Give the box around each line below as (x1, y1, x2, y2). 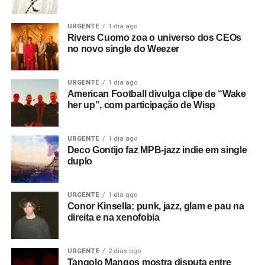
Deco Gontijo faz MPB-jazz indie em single (67, 144, 247, 155)
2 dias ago (108, 247, 141, 255)
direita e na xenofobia (67, 212, 160, 222)
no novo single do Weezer (67, 43, 179, 54)
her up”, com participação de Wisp (67, 99, 216, 110)
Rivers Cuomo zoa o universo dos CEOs (67, 32, 242, 43)
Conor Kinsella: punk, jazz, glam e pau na (67, 201, 244, 211)
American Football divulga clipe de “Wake (67, 88, 246, 99)
